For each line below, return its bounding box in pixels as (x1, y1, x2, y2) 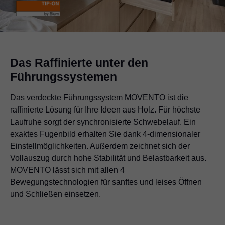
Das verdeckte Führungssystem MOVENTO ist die (10, 93, 188, 102)
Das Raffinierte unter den (10, 56, 148, 69)
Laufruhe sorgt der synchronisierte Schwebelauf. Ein (10, 117, 196, 126)
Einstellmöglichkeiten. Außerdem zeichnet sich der (10, 141, 190, 150)
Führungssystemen (10, 70, 117, 83)
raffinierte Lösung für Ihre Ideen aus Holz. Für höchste (10, 105, 200, 114)
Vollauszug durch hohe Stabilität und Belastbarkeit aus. (10, 153, 206, 162)
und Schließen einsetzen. (10, 189, 101, 198)
